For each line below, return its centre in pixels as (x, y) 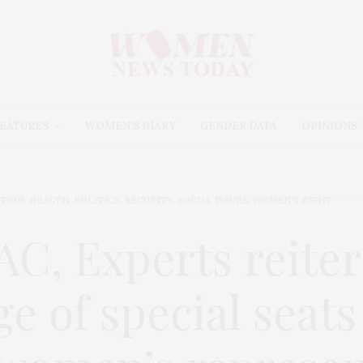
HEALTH (49, 200)
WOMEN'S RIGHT (292, 200)
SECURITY (148, 200)
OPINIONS (329, 126)
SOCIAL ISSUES (212, 200)
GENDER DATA (238, 126)
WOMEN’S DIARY (130, 126)
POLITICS (96, 200)
